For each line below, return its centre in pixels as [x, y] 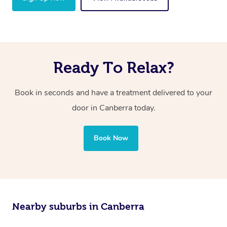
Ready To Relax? [113, 68]
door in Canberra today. [113, 108]
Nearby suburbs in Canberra [78, 207]
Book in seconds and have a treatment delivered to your [113, 93]
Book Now [111, 138]
